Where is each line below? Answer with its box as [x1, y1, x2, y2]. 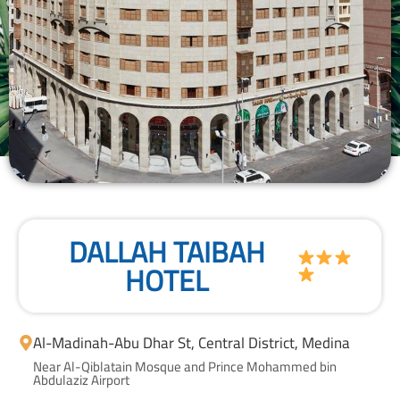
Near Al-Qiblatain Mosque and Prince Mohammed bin [33, 354, 337, 380]
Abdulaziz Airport [33, 367, 130, 394]
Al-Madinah [33, 329, 109, 358]
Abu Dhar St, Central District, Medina [114, 329, 351, 358]
